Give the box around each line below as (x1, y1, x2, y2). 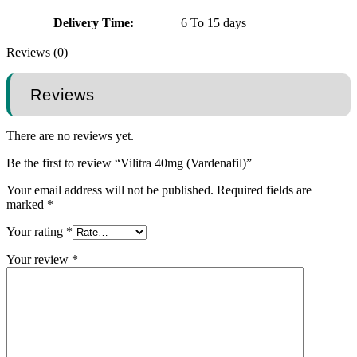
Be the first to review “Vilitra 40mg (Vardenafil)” (6, 156, 252, 171)
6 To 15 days (181, 16, 246, 30)
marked (6, 198, 47, 212)
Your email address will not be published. (6, 183, 214, 198)
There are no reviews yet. (6, 129, 134, 143)
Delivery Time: (53, 16, 134, 30)
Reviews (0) (6, 45, 68, 60)
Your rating (6, 225, 66, 239)
